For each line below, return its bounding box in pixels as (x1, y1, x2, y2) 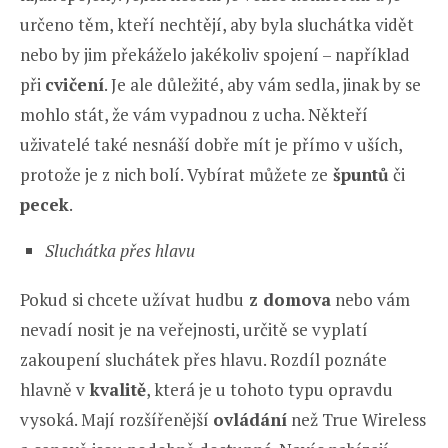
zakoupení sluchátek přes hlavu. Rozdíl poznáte (20, 347, 387, 371)
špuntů (328, 162, 389, 186)
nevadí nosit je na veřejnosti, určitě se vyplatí (20, 317, 368, 341)
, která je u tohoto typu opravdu (146, 377, 393, 401)
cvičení (45, 72, 104, 96)
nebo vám (331, 287, 410, 311)
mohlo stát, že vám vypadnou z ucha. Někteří (20, 102, 368, 126)
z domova (244, 287, 331, 311)
